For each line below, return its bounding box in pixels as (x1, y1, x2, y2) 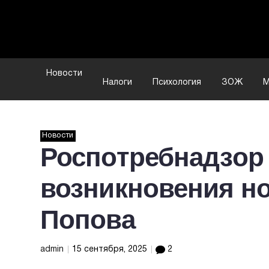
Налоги (103, 79, 132, 86)
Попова (40, 205, 135, 234)
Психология (153, 79, 201, 86)
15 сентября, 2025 (72, 246, 150, 253)
